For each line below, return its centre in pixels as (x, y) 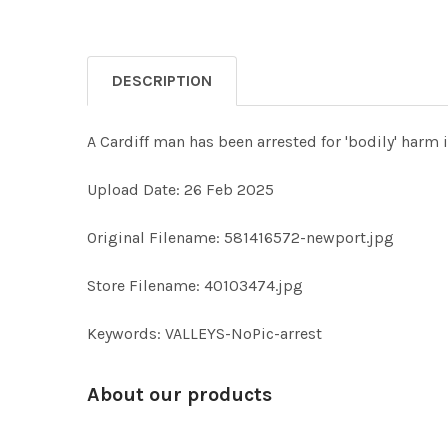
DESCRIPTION (162, 80)
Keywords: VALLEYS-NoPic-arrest (204, 333)
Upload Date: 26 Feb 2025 (180, 189)
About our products (179, 394)
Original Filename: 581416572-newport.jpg (240, 237)
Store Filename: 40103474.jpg (195, 285)
